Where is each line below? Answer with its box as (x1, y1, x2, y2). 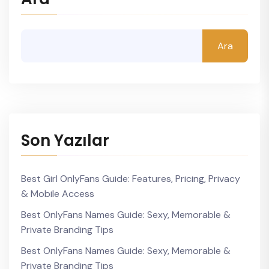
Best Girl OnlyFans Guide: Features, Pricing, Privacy (21, 172, 240, 185)
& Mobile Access (21, 187, 94, 200)
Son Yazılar (21, 130, 109, 151)
